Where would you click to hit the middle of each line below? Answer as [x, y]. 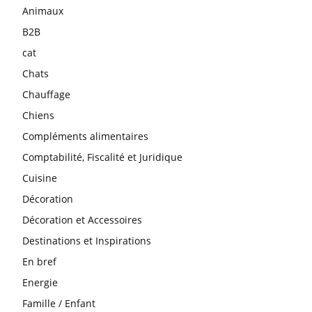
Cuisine [40, 178]
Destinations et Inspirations [87, 241]
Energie [40, 283]
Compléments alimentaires [85, 136]
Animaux [43, 11]
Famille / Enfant [59, 304]
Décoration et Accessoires [82, 220]
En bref [39, 262]
